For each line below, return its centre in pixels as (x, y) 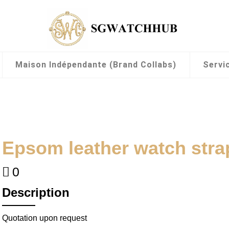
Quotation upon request (44, 218)
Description (36, 192)
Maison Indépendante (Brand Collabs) (96, 64)
